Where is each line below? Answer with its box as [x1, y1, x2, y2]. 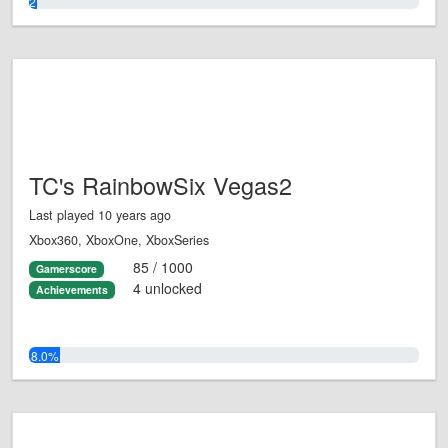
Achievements [35, 281, 108, 297]
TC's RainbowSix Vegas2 [29, 168, 292, 203]
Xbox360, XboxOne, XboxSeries [29, 231, 209, 250]
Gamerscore [35, 261, 97, 277]
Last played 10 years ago [29, 206, 171, 225]
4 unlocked [132, 277, 202, 298]
